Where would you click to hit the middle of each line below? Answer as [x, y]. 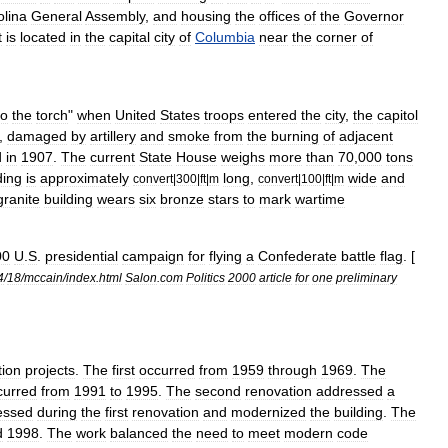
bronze [182, 198]
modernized [268, 411]
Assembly [115, 15]
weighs [243, 156]
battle [358, 255]
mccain [43, 277]
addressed [349, 390]
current [112, 156]
